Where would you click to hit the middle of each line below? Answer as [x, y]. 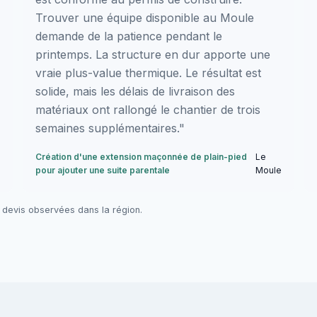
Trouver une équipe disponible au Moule [145, 17]
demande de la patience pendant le [129, 36]
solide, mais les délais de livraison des [135, 91]
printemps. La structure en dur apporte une [153, 54]
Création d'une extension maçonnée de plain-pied [141, 156]
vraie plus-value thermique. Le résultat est [148, 73]
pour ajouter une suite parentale [103, 170]
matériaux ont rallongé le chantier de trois [148, 109]
